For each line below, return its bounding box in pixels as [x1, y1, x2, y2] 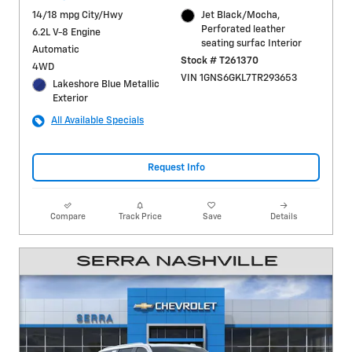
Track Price [118, 213, 162, 222]
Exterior [53, 93, 89, 104]
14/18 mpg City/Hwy [32, 10, 123, 21]
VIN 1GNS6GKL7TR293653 [180, 73, 297, 84]
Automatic [32, 45, 79, 56]
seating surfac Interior [201, 38, 302, 49]
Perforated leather [201, 24, 286, 35]
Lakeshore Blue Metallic [53, 79, 160, 90]
